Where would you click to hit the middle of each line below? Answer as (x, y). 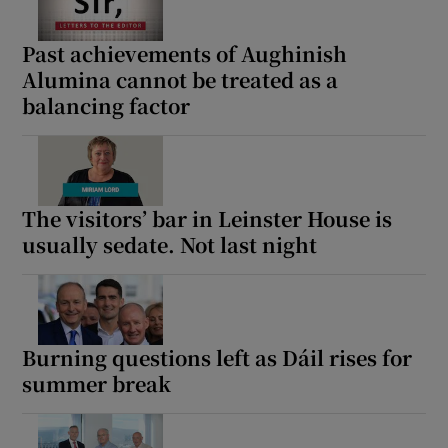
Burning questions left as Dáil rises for (217, 357)
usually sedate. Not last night (170, 244)
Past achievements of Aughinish (185, 53)
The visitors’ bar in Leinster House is (207, 218)
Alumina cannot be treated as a (180, 79)
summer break (97, 383)
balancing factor (106, 105)
